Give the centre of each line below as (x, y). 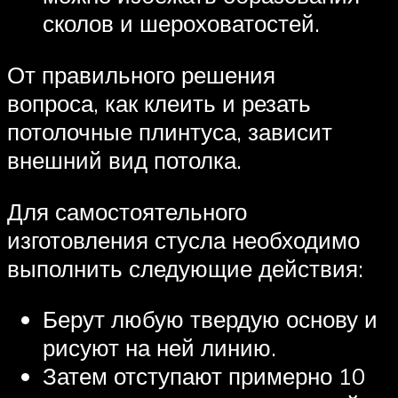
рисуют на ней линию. (159, 348)
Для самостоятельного (127, 211)
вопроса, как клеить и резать (159, 103)
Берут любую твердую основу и (210, 319)
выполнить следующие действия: (185, 268)
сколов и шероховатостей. (181, 24)
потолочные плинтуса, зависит (170, 131)
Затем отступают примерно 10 (204, 376)
